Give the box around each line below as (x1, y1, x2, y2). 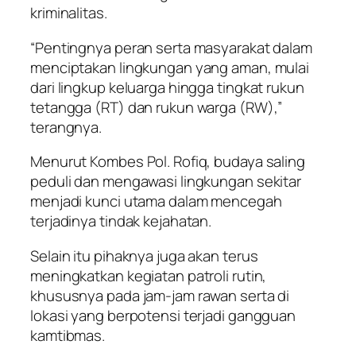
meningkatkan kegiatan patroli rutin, (30, 265, 267, 286)
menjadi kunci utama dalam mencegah (30, 191, 282, 212)
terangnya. (30, 116, 103, 137)
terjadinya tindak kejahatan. (30, 211, 212, 232)
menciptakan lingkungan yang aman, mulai (30, 56, 310, 78)
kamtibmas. (30, 324, 106, 346)
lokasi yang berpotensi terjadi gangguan (30, 304, 296, 326)
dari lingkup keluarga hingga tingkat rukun (30, 76, 304, 98)
